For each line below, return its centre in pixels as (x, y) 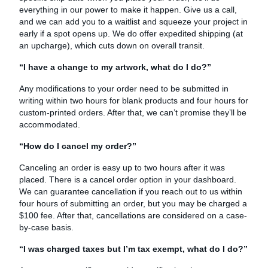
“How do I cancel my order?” (78, 146)
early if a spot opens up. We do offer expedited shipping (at (131, 33)
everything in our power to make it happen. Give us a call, (128, 9)
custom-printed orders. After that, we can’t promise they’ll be (133, 112)
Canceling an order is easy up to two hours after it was (122, 167)
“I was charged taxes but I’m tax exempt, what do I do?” (133, 249)
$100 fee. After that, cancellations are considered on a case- (133, 215)
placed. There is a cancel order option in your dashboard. (128, 179)
